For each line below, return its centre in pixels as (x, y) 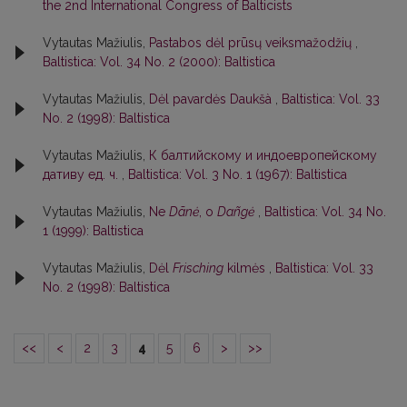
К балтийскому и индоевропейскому (263, 155)
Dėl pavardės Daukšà (212, 99)
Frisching (198, 268)
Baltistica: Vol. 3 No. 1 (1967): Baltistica (238, 174)
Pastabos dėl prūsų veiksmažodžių (252, 42)
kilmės (246, 268)
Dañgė (236, 211)
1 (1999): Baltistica (93, 230)
